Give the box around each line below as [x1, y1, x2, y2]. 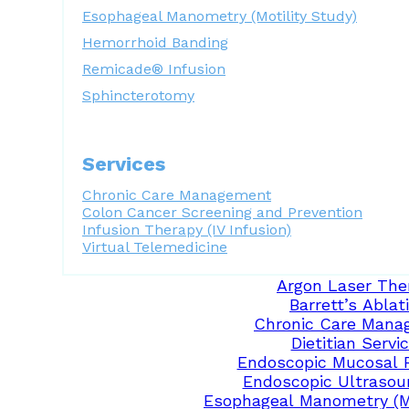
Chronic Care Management [82, 186, 271, 204]
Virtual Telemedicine [82, 238, 227, 256]
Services [82, 152, 165, 175]
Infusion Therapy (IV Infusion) [82, 221, 291, 238]
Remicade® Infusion [82, 60, 225, 78]
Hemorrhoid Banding [82, 34, 228, 51]
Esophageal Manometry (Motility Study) [82, 7, 357, 25]
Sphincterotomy [82, 87, 194, 104]
